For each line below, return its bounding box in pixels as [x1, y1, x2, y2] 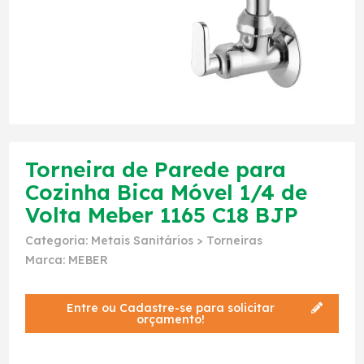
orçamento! [136, 312, 205, 327]
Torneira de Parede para [25, 156, 286, 183]
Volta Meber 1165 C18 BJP [25, 201, 298, 228]
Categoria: [25, 233, 91, 248]
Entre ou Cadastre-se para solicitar [66, 301, 275, 315]
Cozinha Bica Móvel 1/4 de [25, 179, 307, 206]
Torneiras [206, 233, 262, 248]
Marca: [25, 253, 68, 267]
